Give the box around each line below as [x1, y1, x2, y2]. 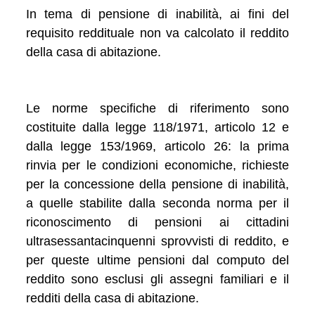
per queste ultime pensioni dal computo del [25, 252, 290, 267]
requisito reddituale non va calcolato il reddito [25, 25, 290, 40]
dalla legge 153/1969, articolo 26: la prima [25, 139, 290, 153]
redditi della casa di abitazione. [25, 290, 199, 305]
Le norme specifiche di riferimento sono [25, 101, 290, 115]
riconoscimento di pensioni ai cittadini [25, 214, 290, 229]
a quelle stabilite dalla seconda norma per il [25, 195, 290, 210]
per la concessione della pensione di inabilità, [25, 176, 290, 191]
